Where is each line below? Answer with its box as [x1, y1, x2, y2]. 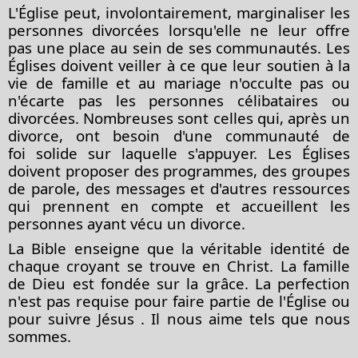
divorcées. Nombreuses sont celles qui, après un [8, 107, 350, 128]
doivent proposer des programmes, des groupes [8, 160, 350, 181]
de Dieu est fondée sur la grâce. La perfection [8, 272, 350, 293]
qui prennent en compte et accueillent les [8, 195, 350, 216]
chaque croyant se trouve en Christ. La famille [8, 255, 350, 276]
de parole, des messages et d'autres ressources [8, 177, 350, 198]
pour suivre [8, 308, 98, 328]
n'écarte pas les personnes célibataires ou [8, 89, 350, 110]
